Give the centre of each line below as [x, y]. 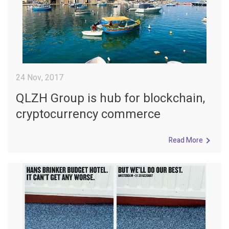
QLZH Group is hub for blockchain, [110, 99]
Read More [186, 141]
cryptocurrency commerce [88, 114]
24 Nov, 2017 [40, 78]
